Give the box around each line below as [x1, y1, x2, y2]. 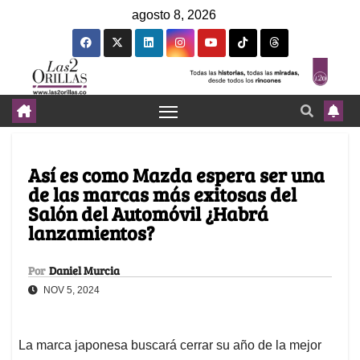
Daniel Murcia [49, 263, 120, 279]
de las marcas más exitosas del [28, 181, 297, 208]
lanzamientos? [28, 219, 154, 247]
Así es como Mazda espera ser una [28, 162, 325, 189]
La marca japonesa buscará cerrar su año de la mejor [18, 338, 321, 353]
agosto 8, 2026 [132, 8, 216, 22]
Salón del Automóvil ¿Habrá [28, 200, 268, 227]
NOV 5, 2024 [41, 284, 100, 297]
